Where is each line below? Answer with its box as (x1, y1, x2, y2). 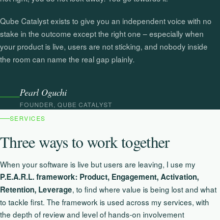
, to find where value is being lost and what (72, 184, 217, 194)
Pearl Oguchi (20, 85, 67, 98)
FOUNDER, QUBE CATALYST (20, 100, 112, 109)
